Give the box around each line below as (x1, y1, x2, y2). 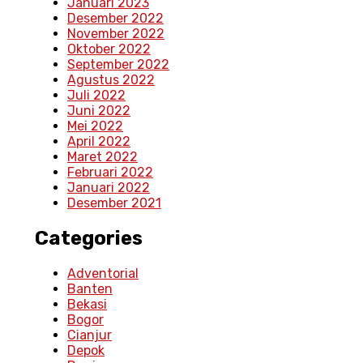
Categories (35, 227, 143, 250)
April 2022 (67, 134, 130, 150)
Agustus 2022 (67, 72, 155, 88)
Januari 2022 (67, 180, 150, 196)
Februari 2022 (67, 164, 153, 181)
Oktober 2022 (67, 41, 151, 58)
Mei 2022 (67, 118, 123, 135)
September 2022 (67, 57, 169, 73)
